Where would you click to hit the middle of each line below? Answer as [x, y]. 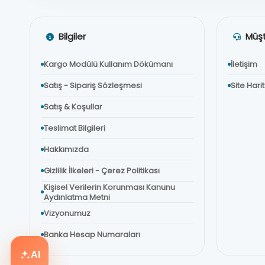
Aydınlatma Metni [77, 197]
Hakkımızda [66, 149]
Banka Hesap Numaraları [92, 235]
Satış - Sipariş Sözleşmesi [93, 85]
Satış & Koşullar [73, 107]
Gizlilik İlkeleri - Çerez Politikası [102, 171]
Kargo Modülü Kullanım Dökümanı [108, 64]
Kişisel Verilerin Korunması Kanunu [109, 187]
